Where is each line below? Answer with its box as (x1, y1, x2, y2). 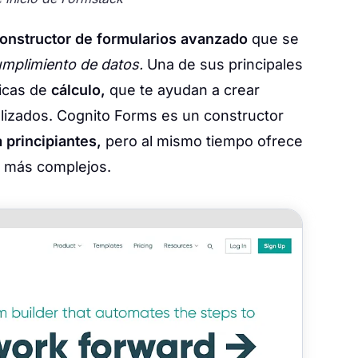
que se (248, 30, 299, 48)
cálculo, (51, 82, 105, 99)
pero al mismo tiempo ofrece (101, 133, 303, 150)
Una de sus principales (143, 56, 303, 74)
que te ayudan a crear (105, 82, 260, 99)
